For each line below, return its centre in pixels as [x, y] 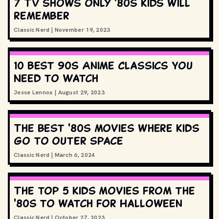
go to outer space [69, 141]
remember [42, 15]
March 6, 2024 [75, 155]
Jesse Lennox [33, 92]
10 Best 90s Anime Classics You [103, 65]
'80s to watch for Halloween [98, 203]
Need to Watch [56, 78]
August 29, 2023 [81, 92]
